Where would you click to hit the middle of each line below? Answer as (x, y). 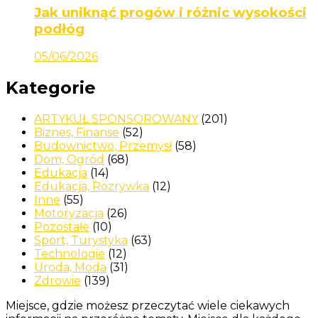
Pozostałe (62, 227)
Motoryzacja (69, 214)
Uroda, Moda (70, 268)
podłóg (59, 28)
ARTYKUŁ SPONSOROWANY (116, 119)
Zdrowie (57, 281)
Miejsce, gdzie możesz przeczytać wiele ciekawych (148, 306)
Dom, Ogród (69, 160)
